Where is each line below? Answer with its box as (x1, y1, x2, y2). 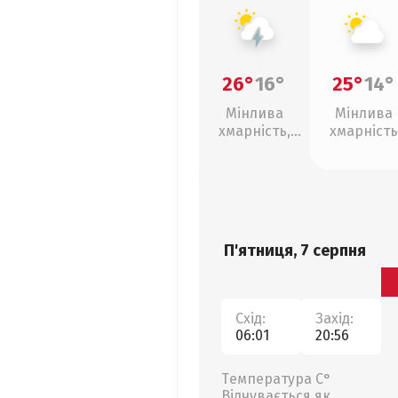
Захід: (315, 309, 354, 327)
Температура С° (221, 370, 331, 387)
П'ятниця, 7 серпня (224, 241, 366, 260)
